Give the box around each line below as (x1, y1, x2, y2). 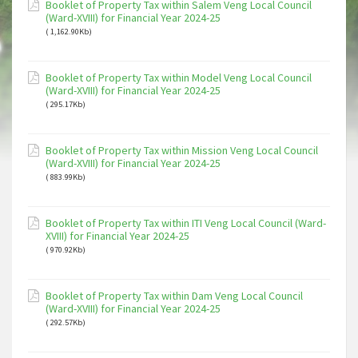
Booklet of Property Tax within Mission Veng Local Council (46, 143, 318, 157)
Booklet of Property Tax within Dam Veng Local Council (46, 288, 303, 303)
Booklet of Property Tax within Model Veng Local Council (46, 70, 312, 85)
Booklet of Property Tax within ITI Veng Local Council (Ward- (46, 216, 326, 230)
